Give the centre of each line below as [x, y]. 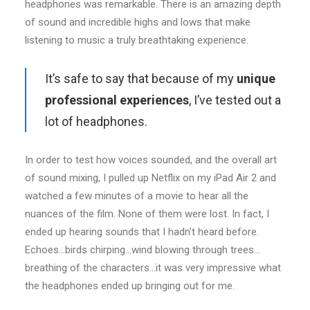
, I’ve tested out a [235, 100]
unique [256, 79]
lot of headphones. [96, 121]
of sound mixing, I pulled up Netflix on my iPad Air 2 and [151, 178]
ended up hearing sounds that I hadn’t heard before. [142, 232]
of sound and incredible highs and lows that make [138, 22]
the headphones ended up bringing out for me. [130, 286]
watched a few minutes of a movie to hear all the [137, 196]
